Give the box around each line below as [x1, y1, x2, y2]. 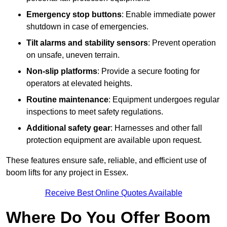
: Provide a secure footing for [97, 67, 200, 76]
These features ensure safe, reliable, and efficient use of [6, 156, 206, 165]
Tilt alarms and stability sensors [26, 39, 148, 48]
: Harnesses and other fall [110, 124, 202, 133]
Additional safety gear [26, 124, 110, 133]
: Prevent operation [148, 39, 216, 48]
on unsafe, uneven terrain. [26, 51, 120, 60]
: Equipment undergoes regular [108, 95, 219, 104]
